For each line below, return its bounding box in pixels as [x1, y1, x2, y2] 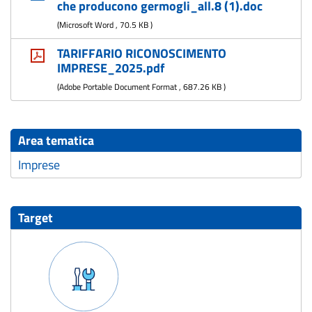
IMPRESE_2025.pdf [56, 58, 164, 77]
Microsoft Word [58, 18, 114, 31]
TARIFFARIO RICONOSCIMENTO [56, 44, 226, 63]
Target [18, 208, 53, 227]
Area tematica [18, 131, 94, 150]
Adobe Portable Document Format [58, 80, 177, 93]
